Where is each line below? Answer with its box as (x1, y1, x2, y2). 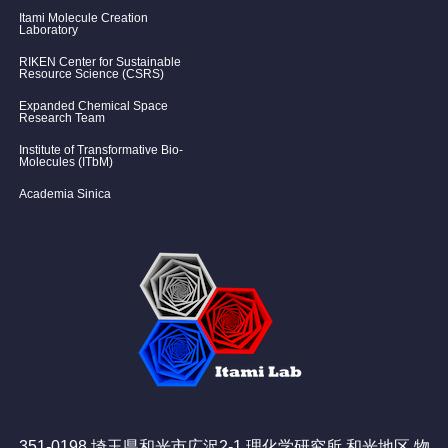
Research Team (19, 110, 106, 125)
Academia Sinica (19, 186, 112, 201)
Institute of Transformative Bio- (19, 142, 184, 157)
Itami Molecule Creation (19, 10, 149, 25)
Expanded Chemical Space (19, 98, 169, 113)
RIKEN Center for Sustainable (19, 54, 182, 69)
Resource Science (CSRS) (19, 66, 165, 81)
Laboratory (19, 22, 79, 37)
